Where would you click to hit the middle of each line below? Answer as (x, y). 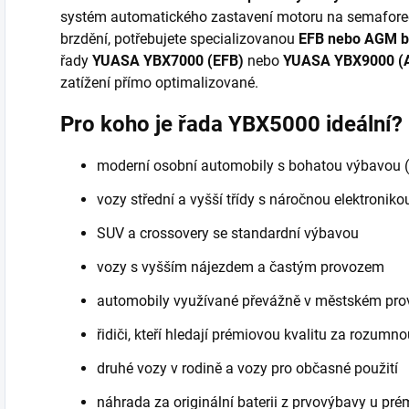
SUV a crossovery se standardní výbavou (228, 233)
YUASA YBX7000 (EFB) (168, 60)
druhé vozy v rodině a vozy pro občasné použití (247, 368)
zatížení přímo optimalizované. (159, 82)
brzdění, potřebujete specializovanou (179, 38)
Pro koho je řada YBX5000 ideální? (231, 124)
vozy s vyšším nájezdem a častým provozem (241, 267)
